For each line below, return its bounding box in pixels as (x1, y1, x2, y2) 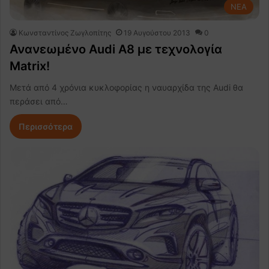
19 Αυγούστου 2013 (124, 28, 190, 37)
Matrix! (10, 58, 50, 73)
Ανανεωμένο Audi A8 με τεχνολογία (10, 41, 222, 56)
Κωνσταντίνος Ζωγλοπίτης (19, 28, 111, 37)
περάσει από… (10, 95, 68, 106)
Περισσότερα (19, 121, 73, 131)
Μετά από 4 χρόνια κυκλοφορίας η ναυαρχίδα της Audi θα (10, 82, 243, 92)
